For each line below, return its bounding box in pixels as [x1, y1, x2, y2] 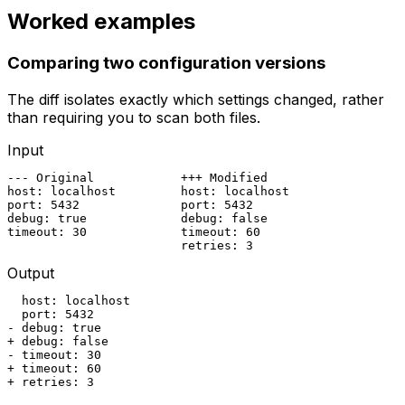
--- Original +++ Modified [7, 171, 268, 185]
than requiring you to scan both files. [7, 108, 260, 127]
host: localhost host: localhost [7, 184, 289, 199]
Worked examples [7, 8, 195, 35]
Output [7, 264, 54, 283]
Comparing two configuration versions [7, 52, 325, 74]
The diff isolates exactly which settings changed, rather [7, 90, 384, 109]
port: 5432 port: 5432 [7, 198, 253, 212]
